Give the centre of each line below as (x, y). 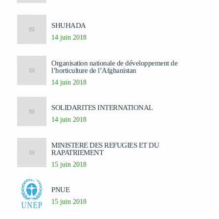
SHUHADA (69, 25)
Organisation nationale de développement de (114, 63)
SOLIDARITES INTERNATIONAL (102, 108)
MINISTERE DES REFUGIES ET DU (105, 145)
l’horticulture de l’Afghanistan (94, 70)
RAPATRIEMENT (77, 153)
